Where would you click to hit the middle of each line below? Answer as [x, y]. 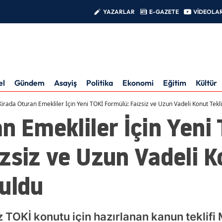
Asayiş [65, 83]
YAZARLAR [119, 11]
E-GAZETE [164, 11]
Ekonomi [138, 83]
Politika [100, 83]
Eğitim [175, 83]
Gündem [29, 83]
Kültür [206, 83]
